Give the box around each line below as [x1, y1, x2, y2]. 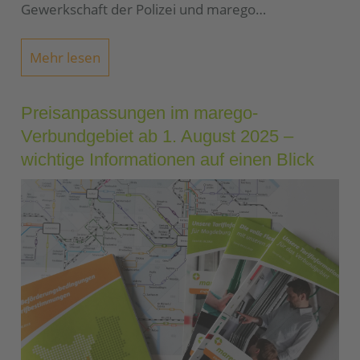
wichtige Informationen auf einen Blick [21, 149, 314, 170]
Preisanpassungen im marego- [21, 103, 258, 124]
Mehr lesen [30, 47, 101, 67]
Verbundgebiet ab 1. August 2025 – [21, 126, 293, 147]
